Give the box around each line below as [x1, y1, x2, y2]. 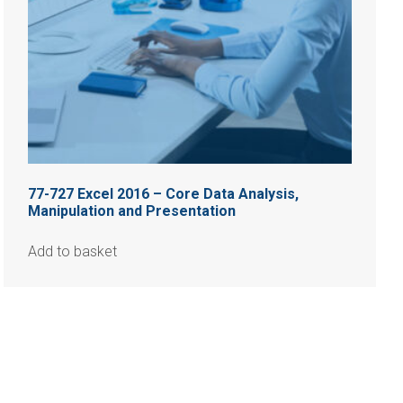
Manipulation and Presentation [28, 202, 237, 220]
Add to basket [28, 243, 118, 261]
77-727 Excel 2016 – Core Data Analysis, [28, 185, 300, 203]
